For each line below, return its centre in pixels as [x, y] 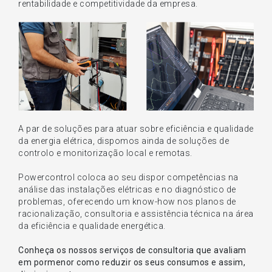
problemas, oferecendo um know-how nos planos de [127, 201]
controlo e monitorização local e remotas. [105, 153]
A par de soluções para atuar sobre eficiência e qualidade [136, 128]
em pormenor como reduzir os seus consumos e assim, [132, 262]
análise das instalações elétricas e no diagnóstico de [127, 189]
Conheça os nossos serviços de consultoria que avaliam [132, 250]
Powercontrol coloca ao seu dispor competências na [128, 177]
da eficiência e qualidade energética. [92, 226]
